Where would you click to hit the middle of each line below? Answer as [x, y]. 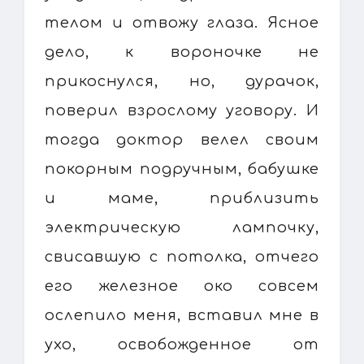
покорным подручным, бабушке [182, 169]
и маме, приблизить [182, 198]
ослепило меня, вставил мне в [182, 315]
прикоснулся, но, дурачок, [182, 81]
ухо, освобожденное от [182, 344]
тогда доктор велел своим [182, 139]
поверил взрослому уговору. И [182, 110]
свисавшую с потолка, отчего [182, 256]
